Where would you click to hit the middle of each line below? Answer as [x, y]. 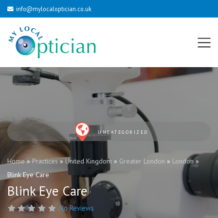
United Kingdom [89, 161]
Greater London [142, 161]
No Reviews [77, 208]
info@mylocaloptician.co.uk [54, 9]
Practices [45, 161]
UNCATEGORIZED [123, 132]
